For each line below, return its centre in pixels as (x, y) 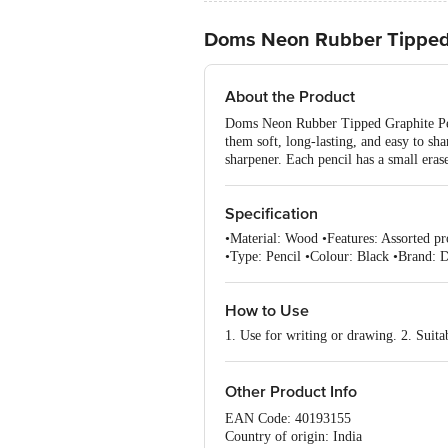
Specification (271, 214)
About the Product (290, 97)
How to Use (267, 311)
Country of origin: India (293, 436)
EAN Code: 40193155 (288, 418)
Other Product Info (291, 392)
